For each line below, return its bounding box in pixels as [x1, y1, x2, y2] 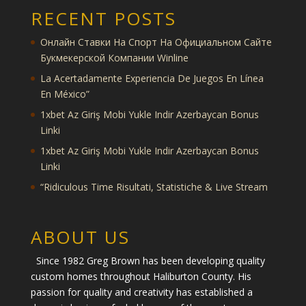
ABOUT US [30, 224, 130, 249]
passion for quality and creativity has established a [30, 285, 253, 298]
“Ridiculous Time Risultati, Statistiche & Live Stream [40, 180, 268, 194]
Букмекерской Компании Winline [40, 51, 189, 65]
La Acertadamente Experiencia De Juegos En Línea [40, 72, 264, 85]
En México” [40, 87, 89, 101]
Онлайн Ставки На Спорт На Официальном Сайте [40, 36, 272, 49]
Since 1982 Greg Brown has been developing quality [36, 253, 265, 267]
